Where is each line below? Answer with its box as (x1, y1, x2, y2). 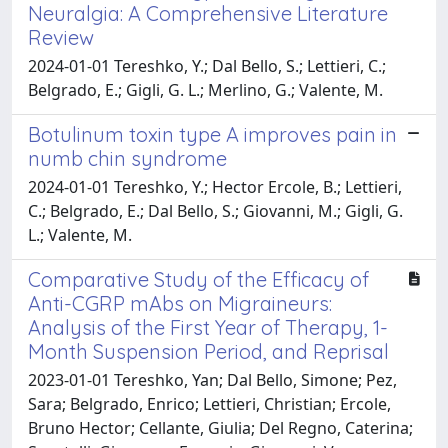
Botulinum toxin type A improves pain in (28, 121, 397, 147)
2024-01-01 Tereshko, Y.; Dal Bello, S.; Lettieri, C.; (28, 54, 386, 77)
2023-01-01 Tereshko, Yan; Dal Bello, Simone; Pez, (28, 368, 397, 391)
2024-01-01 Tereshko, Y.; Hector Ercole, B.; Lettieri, (28, 175, 402, 198)
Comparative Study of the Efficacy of (28, 266, 369, 292)
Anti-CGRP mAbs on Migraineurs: (28, 290, 332, 316)
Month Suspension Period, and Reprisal (28, 338, 389, 364)
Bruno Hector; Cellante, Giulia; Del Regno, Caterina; (28, 416, 413, 439)
